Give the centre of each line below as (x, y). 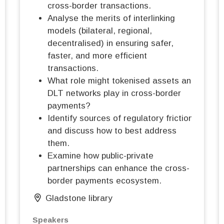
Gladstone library (79, 198)
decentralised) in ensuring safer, (110, 43)
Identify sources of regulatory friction (120, 118)
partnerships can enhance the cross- (118, 168)
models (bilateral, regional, (100, 31)
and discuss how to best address (112, 131)
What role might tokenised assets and (122, 81)
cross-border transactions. (99, 6)
